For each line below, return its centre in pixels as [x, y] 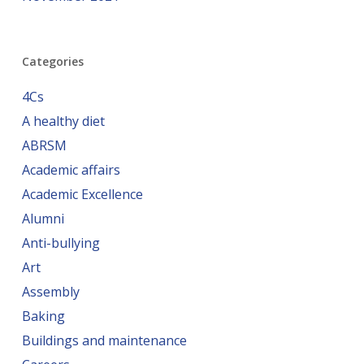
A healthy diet [63, 121]
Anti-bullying [61, 243]
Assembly [50, 292]
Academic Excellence [82, 194]
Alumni [43, 219]
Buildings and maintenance [104, 340]
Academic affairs [71, 170]
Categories [52, 61]
